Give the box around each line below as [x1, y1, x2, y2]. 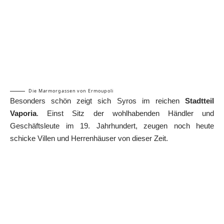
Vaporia [10, 108, 36, 117]
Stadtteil [185, 96, 214, 105]
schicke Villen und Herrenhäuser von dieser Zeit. [10, 133, 168, 142]
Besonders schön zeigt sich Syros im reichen [10, 96, 185, 105]
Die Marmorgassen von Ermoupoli [28, 87, 113, 94]
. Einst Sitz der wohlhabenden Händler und [36, 108, 214, 117]
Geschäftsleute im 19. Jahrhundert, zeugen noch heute [10, 121, 214, 130]
